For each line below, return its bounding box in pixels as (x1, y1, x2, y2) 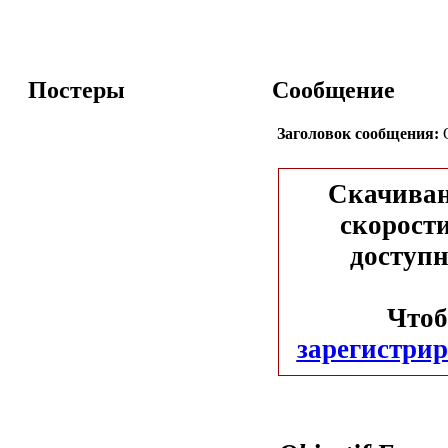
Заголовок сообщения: (277, 124, 439, 142)
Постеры (28, 76, 125, 103)
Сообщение (272, 76, 395, 103)
